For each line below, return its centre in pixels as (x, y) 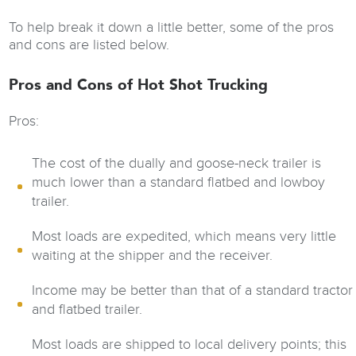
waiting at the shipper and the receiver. (153, 255)
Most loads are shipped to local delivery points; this (190, 344)
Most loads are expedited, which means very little (184, 236)
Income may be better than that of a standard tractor (193, 290)
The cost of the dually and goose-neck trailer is (177, 163)
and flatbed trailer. (87, 309)
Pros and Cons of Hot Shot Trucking (139, 85)
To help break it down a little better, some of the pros (172, 27)
